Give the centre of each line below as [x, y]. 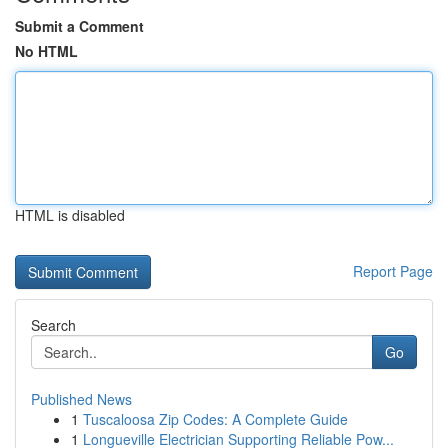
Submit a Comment [79, 26]
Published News [81, 399]
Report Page [393, 271]
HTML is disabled [70, 215]
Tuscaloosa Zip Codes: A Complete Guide [215, 419]
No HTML [46, 51]
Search [53, 325]
